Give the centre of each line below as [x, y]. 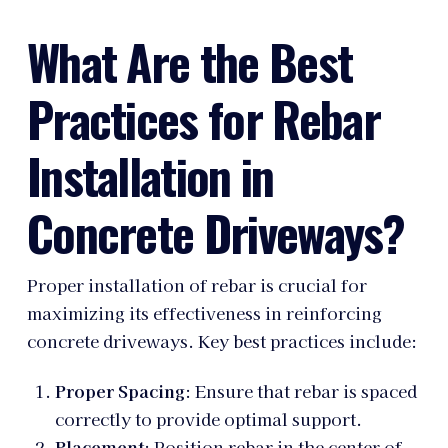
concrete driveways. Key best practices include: [221, 340]
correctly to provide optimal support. [208, 418]
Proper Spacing [119, 390]
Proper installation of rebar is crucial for [196, 284]
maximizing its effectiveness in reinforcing [204, 312]
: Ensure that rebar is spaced [300, 390]
